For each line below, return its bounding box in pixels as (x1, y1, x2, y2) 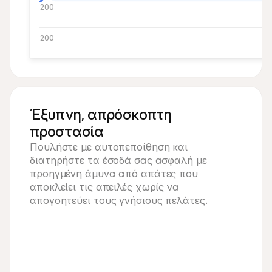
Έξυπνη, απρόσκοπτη (30, 106, 172, 123)
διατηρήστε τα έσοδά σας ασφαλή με (30, 154, 207, 166)
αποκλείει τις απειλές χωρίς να (30, 181, 179, 193)
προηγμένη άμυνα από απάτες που (30, 168, 198, 180)
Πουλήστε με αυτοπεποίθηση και (30, 141, 188, 153)
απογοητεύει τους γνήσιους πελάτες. (30, 194, 208, 206)
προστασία (30, 123, 104, 140)
